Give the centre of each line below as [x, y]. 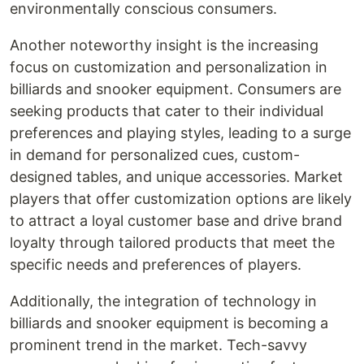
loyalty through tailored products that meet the [172, 243]
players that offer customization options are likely [181, 199]
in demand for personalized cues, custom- [155, 155]
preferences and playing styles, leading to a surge [180, 133]
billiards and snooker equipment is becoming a [169, 323]
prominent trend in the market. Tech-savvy [158, 345]
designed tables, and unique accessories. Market [176, 177]
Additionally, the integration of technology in [163, 301]
